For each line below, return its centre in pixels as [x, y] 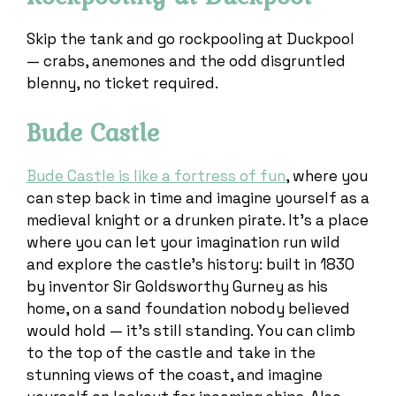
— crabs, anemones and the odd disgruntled [186, 61]
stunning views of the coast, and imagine [175, 374]
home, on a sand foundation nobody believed [188, 308]
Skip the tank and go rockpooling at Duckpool [190, 39]
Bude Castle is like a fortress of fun [156, 175]
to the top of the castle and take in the [171, 352]
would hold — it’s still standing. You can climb [191, 330]
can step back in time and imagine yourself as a [198, 198]
